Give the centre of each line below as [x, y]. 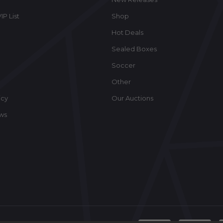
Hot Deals [127, 32]
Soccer [123, 65]
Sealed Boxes [134, 49]
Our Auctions [132, 98]
